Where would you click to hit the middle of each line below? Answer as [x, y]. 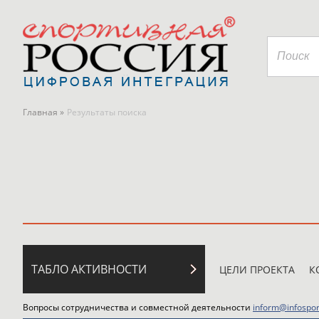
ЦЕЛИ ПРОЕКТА [257, 270]
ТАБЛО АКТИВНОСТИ [89, 269]
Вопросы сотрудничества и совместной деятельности [138, 307]
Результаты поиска [107, 112]
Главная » [43, 112]
